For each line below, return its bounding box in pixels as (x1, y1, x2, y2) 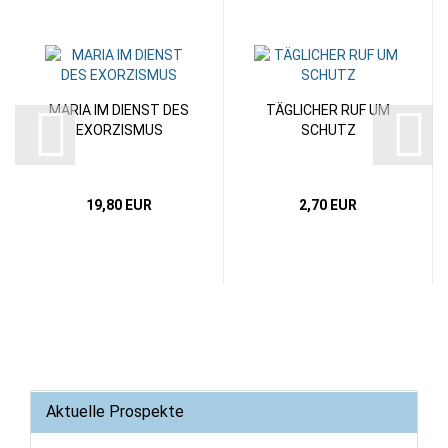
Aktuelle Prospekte (46, 402, 184, 422)
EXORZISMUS (75, 122, 163, 139)
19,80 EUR (86, 197, 152, 214)
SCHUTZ (300, 122, 356, 139)
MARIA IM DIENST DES (49, 102, 189, 119)
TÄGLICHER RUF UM (266, 102, 390, 119)
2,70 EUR (299, 197, 357, 214)
